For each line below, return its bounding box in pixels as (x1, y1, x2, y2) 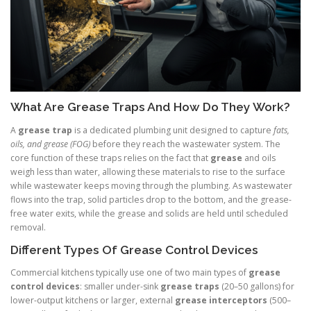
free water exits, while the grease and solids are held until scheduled (10, 207, 288, 219)
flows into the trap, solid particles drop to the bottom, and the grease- (10, 193, 292, 205)
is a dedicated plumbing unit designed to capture (72, 124, 274, 136)
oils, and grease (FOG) (10, 137, 90, 150)
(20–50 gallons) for (219, 280, 294, 292)
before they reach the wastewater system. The (90, 137, 280, 150)
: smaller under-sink (80, 280, 160, 292)
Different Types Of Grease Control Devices (10, 242, 258, 257)
